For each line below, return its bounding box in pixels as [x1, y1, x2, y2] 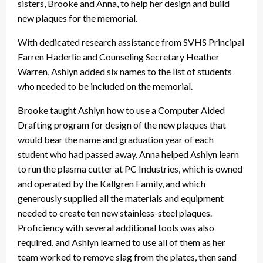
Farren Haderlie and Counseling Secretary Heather [18, 51, 220, 63]
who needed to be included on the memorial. [18, 80, 193, 92]
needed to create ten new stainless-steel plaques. [18, 207, 212, 219]
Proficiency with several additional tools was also [18, 222, 214, 234]
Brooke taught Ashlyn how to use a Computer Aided [18, 104, 225, 116]
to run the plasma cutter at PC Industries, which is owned [18, 163, 242, 175]
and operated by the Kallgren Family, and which [18, 178, 205, 190]
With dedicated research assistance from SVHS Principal [18, 36, 244, 48]
